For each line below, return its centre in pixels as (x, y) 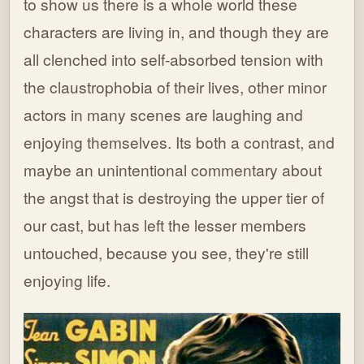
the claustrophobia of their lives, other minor (175, 87)
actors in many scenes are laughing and (164, 115)
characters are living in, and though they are (177, 32)
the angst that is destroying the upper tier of (174, 197)
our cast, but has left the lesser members (165, 225)
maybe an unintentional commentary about (173, 170)
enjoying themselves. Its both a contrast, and (180, 142)
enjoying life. (67, 280)
